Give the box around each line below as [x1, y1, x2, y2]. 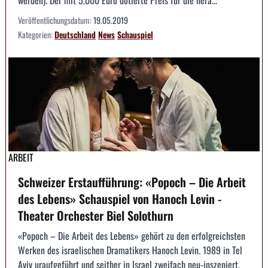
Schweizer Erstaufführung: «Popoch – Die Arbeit [18, 173, 246, 191]
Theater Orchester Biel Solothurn [18, 206, 173, 225]
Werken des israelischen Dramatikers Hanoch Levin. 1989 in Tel [18, 243, 242, 258]
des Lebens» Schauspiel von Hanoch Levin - [18, 190, 221, 208]
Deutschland [54, 28, 96, 41]
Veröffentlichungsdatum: [18, 13, 93, 26]
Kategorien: [18, 28, 54, 41]
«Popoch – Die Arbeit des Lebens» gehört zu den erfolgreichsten [18, 229, 245, 243]
